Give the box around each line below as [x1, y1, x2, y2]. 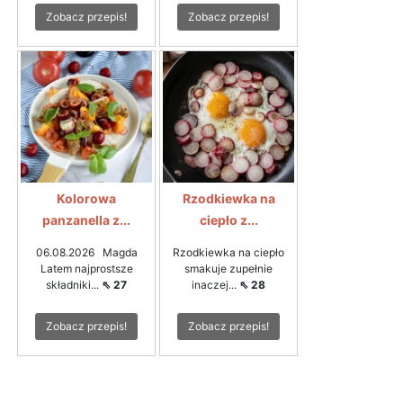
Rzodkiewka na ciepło [173, 246, 284, 260]
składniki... [46, 278, 102, 292]
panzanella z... [42, 212, 130, 228]
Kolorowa [57, 191, 116, 207]
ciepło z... [199, 212, 258, 228]
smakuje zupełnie [184, 262, 273, 276]
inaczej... [192, 278, 239, 292]
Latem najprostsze [40, 262, 133, 276]
